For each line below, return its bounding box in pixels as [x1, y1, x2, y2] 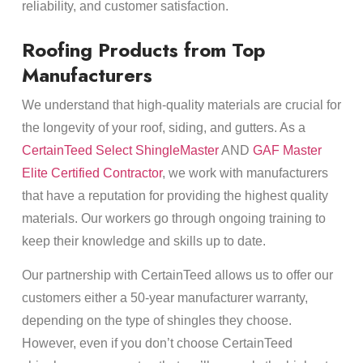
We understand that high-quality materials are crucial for [21, 98, 341, 113]
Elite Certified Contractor [21, 166, 162, 181]
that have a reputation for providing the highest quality [21, 189, 328, 203]
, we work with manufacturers [161, 166, 328, 181]
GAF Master [252, 143, 322, 158]
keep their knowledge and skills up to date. [21, 234, 266, 249]
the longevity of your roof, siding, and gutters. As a [21, 121, 305, 135]
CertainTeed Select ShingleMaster [21, 143, 219, 158]
